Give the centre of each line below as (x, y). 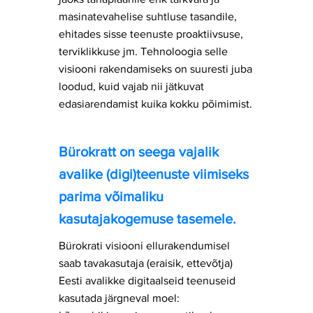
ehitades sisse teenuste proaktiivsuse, (151, 34)
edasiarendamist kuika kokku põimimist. (155, 104)
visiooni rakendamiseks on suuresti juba (155, 69)
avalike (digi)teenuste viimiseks (154, 174)
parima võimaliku (111, 196)
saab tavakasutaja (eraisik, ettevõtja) (146, 263)
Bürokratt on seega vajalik (139, 152)
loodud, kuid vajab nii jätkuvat (131, 86)
